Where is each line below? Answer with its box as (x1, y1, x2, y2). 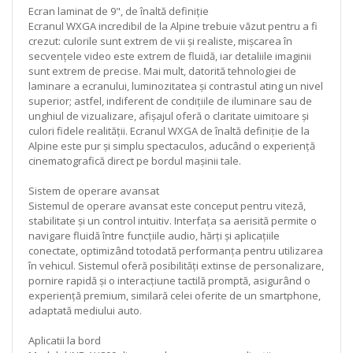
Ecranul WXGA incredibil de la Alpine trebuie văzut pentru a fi (28, 18, 318, 33)
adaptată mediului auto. (28, 303, 142, 318)
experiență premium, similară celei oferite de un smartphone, (28, 288, 321, 303)
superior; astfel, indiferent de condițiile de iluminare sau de (28, 93, 312, 108)
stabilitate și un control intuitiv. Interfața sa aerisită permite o (28, 213, 317, 228)
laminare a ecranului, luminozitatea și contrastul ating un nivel (28, 78, 323, 93)
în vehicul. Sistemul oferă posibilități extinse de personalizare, (28, 258, 324, 273)
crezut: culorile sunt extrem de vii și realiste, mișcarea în (28, 33, 292, 48)
